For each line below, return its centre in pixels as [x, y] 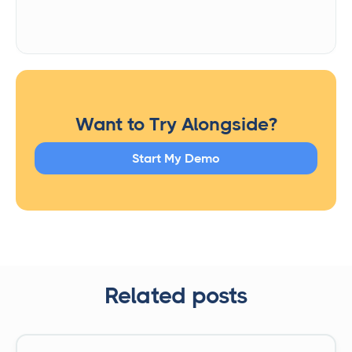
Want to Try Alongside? [176, 125]
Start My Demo [176, 159]
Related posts [176, 296]
